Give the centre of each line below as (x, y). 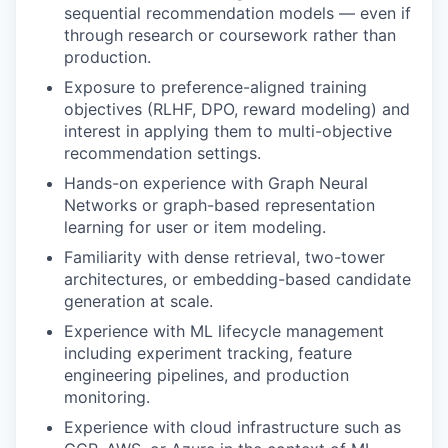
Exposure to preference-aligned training (215, 87)
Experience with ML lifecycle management (224, 331)
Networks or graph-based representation (219, 205)
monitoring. (107, 397)
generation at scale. (138, 301)
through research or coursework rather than (230, 35)
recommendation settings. (162, 153)
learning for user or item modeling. (195, 227)
